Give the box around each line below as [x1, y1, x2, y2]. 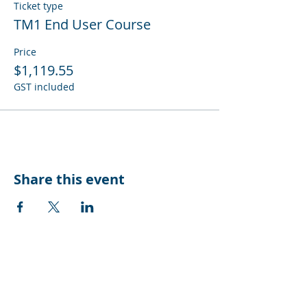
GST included [14, 80, 75, 93]
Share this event [14, 170, 125, 188]
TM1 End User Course [14, 15, 151, 34]
